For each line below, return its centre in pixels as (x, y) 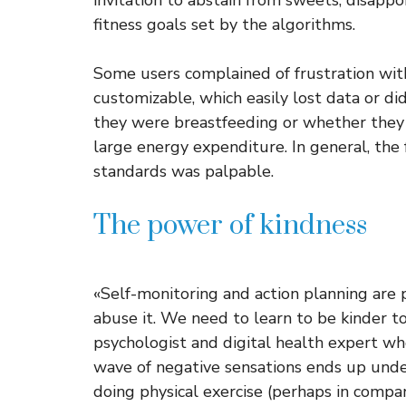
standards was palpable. (184, 171)
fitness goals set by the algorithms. (224, 24)
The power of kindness (230, 226)
